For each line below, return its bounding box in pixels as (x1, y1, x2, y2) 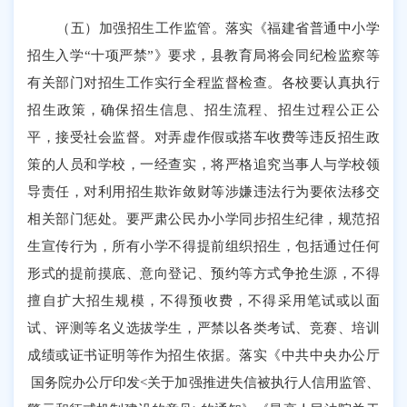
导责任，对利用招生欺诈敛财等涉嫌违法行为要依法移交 (27, 183, 380, 199)
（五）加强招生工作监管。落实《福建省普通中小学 (56, 19, 380, 35)
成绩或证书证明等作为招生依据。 (27, 346, 240, 362)
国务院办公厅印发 (31, 373, 141, 390)
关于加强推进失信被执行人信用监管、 (147, 373, 380, 390)
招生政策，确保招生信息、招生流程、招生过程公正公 (27, 101, 380, 117)
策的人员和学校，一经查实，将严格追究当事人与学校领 (27, 155, 380, 172)
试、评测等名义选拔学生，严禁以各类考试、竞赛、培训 (27, 319, 380, 335)
